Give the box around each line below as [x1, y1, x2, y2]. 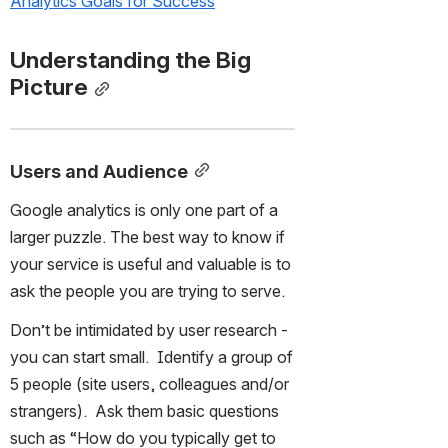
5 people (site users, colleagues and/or [10, 373, 289, 394]
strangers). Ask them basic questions [10, 400, 279, 421]
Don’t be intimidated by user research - [10, 319, 288, 340]
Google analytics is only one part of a [10, 199, 278, 220]
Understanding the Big [10, 45, 251, 74]
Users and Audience [10, 159, 188, 182]
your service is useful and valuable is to [10, 253, 291, 274]
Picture [10, 72, 88, 101]
